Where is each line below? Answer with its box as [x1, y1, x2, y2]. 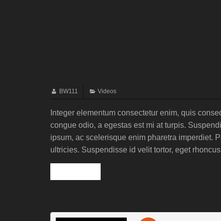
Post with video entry [50, 66, 139, 79]
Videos [97, 87, 116, 95]
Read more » [57, 167, 94, 175]
